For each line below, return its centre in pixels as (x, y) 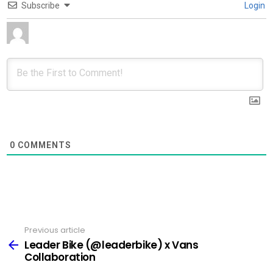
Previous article (55, 230)
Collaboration (60, 257)
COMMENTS (43, 145)
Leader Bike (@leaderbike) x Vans (112, 245)
